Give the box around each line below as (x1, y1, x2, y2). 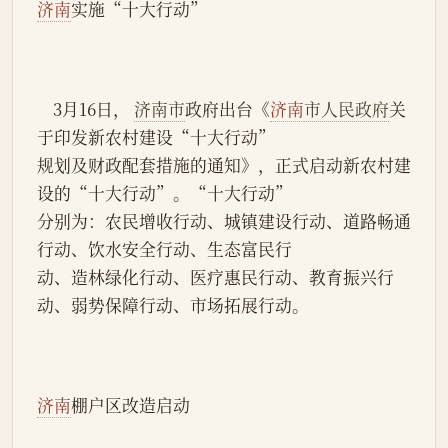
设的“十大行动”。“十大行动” (37, 181, 292, 206)
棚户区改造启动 (71, 393, 190, 418)
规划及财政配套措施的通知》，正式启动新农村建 (37, 153, 411, 178)
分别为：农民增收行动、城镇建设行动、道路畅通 (37, 209, 411, 234)
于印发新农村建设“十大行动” (37, 125, 275, 150)
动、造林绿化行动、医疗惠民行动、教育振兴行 (37, 265, 394, 290)
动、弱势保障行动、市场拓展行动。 (37, 293, 309, 318)
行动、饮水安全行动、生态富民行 (37, 237, 292, 262)
